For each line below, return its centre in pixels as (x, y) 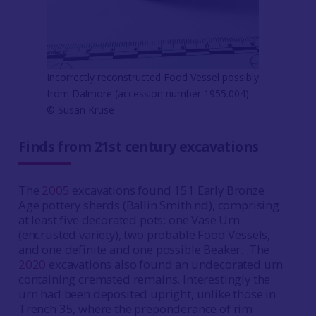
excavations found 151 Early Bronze (167, 190)
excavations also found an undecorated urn (165, 264)
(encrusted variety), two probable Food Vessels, (144, 234)
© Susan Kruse (80, 109)
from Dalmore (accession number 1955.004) (147, 93)
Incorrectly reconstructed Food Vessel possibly (152, 77)
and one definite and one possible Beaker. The (144, 249)
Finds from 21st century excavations (138, 146)
